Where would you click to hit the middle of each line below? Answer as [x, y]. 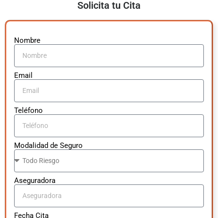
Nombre [27, 40]
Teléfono [28, 110]
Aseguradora [35, 180]
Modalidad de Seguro [48, 145]
